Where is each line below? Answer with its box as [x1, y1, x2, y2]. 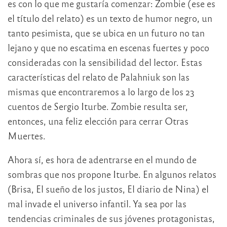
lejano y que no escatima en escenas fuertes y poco [8, 42, 209, 54]
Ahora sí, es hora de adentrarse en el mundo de [8, 154, 197, 166]
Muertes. [8, 130, 46, 142]
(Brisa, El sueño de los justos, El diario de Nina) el [8, 183, 209, 195]
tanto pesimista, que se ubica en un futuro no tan [8, 27, 205, 39]
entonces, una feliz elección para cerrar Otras [8, 115, 188, 127]
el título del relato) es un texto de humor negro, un [8, 12, 212, 24]
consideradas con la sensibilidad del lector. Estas [8, 56, 202, 68]
